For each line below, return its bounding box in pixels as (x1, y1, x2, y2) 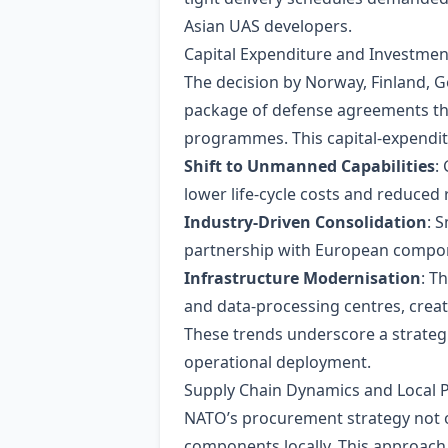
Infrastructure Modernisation (184, 267, 421, 289)
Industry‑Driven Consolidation (184, 211, 427, 233)
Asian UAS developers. (184, 15, 352, 37)
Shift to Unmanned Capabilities (184, 155, 435, 177)
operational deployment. (184, 351, 371, 373)
